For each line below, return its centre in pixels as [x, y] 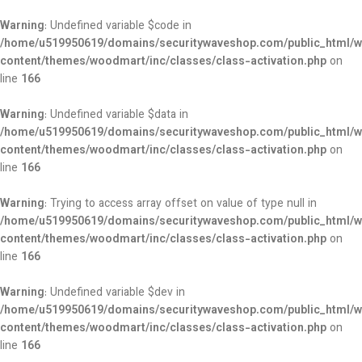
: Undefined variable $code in [118, 27]
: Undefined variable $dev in [115, 293]
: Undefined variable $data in [116, 116]
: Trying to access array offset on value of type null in [181, 204]
